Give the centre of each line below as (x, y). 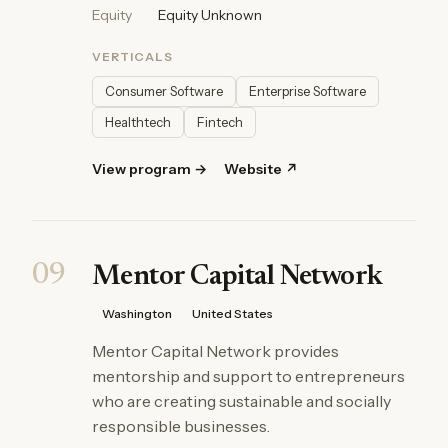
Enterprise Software (307, 91)
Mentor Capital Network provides (215, 351)
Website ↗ (261, 169)
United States (232, 313)
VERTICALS (132, 56)
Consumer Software (164, 91)
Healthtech (138, 122)
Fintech (220, 122)
